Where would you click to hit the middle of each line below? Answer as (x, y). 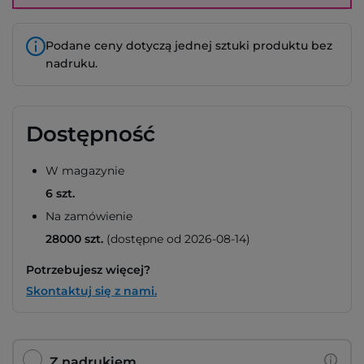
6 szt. (60, 193)
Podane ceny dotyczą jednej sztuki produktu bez (189, 45)
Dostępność (91, 134)
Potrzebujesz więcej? (88, 270)
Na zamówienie (89, 216)
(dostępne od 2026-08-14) (177, 239)
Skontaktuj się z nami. (91, 291)
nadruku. (71, 63)
